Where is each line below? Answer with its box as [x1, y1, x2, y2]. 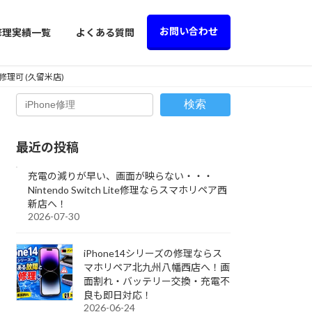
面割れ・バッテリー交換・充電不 [84, 274, 231, 287]
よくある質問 [76, 26, 134, 39]
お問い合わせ [159, 25, 218, 38]
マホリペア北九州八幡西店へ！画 [84, 260, 231, 273]
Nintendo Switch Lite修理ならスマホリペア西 [28, 183, 228, 196]
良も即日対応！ [84, 288, 153, 301]
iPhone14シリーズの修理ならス [84, 247, 223, 259]
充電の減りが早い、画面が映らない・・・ [28, 169, 214, 182]
